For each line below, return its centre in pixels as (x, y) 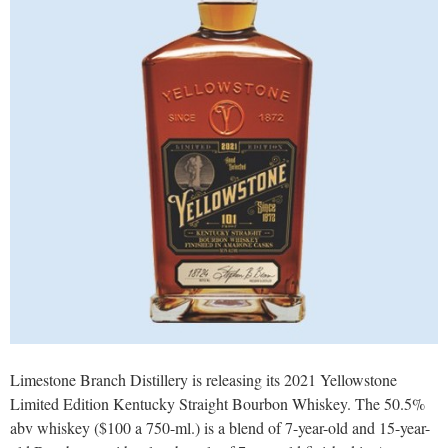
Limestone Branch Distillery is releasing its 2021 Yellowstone (203, 379)
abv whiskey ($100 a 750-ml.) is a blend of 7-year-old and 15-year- (220, 427)
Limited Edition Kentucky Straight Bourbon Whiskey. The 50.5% (217, 403)
